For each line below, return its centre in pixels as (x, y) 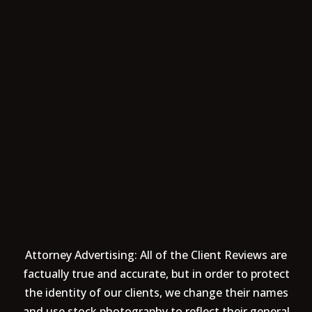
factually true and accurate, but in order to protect (156, 274)
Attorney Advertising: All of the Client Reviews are (156, 255)
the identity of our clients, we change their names (156, 293)
